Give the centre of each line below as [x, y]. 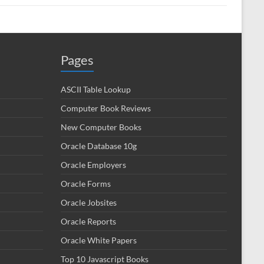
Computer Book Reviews [106, 108]
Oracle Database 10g [99, 146]
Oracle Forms [86, 184]
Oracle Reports [88, 221]
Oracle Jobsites [89, 202]
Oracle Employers [93, 165]
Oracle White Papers [99, 240]
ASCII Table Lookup [96, 89]
